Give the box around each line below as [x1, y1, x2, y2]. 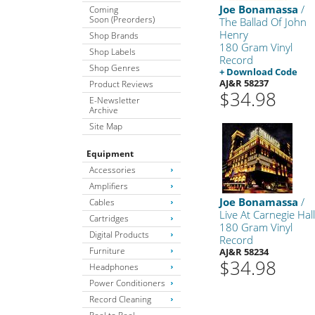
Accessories [89, 163, 136, 176]
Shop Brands [89, 29, 139, 41]
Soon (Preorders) [89, 13, 155, 25]
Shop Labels [89, 45, 136, 58]
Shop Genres [89, 61, 140, 74]
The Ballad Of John [219, 14, 307, 29]
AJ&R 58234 [219, 245, 269, 258]
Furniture [89, 244, 125, 257]
